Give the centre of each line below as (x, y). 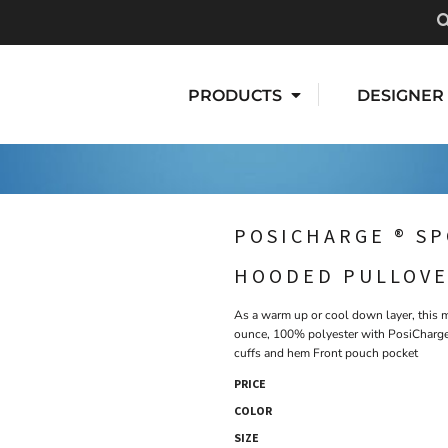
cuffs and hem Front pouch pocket (326, 353)
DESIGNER (400, 95)
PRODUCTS (237, 95)
